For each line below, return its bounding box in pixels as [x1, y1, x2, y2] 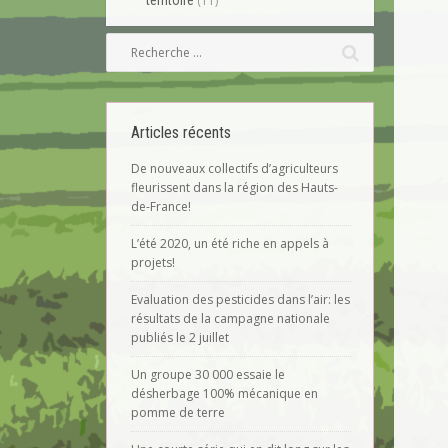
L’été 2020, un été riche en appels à [131, 235, 329, 252]
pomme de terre [131, 404, 225, 421]
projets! [131, 254, 175, 271]
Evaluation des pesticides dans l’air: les [131, 291, 350, 308]
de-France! [131, 198, 191, 215]
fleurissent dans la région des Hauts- [131, 179, 338, 196]
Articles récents [131, 123, 231, 142]
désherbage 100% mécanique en [131, 385, 318, 402]
